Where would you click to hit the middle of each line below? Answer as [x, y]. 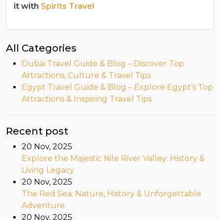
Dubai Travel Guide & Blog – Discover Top [103, 64]
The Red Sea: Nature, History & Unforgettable [111, 194]
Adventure [43, 206]
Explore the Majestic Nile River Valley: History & [113, 159]
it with [27, 6]
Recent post [37, 131]
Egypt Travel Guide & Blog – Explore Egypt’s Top [117, 87]
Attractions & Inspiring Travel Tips [87, 99]
